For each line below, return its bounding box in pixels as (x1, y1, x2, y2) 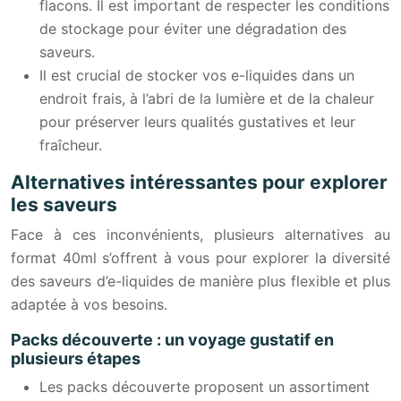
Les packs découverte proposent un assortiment (39, 377, 370, 396)
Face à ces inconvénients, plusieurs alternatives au (11, 225, 390, 243)
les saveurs (11, 192, 117, 216)
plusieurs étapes (11, 348, 141, 368)
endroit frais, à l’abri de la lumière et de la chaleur (39, 89, 374, 107)
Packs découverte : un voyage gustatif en (11, 329, 334, 349)
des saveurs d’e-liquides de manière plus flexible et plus (11, 271, 390, 290)
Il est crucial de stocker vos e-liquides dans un (39, 65, 354, 84)
